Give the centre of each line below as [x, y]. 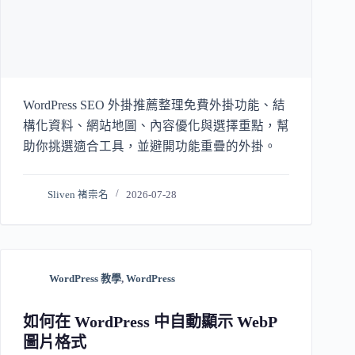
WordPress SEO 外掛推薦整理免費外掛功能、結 [154, 105]
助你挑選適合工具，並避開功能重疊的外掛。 [150, 146]
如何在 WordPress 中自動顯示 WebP [150, 321]
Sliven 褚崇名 [78, 195]
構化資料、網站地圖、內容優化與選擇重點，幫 [156, 125]
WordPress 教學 [85, 278]
